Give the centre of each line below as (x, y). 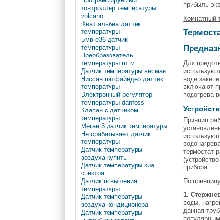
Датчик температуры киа (117, 165)
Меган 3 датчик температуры (124, 126)
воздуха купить (104, 158)
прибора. (196, 167)
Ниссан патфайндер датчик (122, 79)
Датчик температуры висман (123, 71)
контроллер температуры (118, 8)
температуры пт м (108, 63)
